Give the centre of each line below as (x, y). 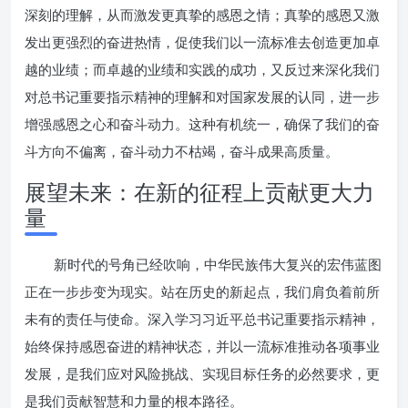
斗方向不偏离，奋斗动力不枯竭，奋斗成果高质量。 (182, 151)
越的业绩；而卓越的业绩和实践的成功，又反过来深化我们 (202, 69)
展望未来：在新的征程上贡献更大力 (199, 192)
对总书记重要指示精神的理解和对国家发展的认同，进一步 (202, 97)
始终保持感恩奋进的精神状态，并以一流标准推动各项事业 (202, 346)
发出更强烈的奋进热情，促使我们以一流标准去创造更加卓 (202, 42)
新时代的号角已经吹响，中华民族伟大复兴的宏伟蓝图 (218, 264)
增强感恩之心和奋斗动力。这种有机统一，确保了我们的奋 (202, 124)
